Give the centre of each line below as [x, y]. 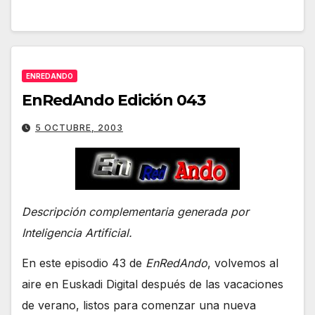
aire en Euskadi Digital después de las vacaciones [153, 284]
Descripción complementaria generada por [135, 212]
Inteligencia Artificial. [77, 233]
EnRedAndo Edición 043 [114, 101]
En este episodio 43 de [84, 263]
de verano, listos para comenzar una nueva [139, 305]
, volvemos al [243, 263]
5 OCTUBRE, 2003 [79, 128]
